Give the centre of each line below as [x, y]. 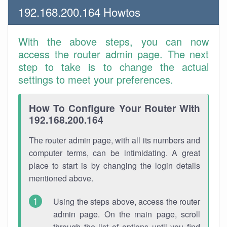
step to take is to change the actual [113, 67]
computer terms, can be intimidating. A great [115, 153]
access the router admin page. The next [113, 54]
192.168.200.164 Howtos [79, 12]
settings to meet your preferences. [96, 79]
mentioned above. [61, 178]
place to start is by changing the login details [115, 165]
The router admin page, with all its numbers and [115, 140]
